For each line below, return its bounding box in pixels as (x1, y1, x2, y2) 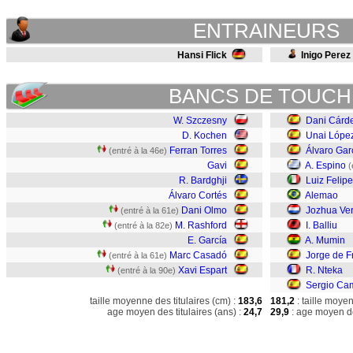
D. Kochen (182, 130, 227, 141)
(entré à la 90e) (117, 266, 176, 275)
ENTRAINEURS (193, 19, 340, 43)
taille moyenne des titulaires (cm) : (90, 295, 236, 307)
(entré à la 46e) (109, 146, 167, 155)
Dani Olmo (181, 205, 227, 216)
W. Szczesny (173, 115, 227, 126)
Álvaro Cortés (169, 190, 227, 201)
